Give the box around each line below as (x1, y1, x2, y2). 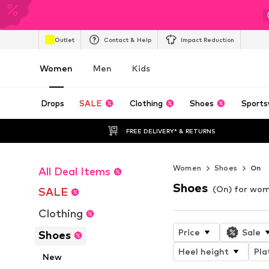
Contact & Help (104, 35, 151, 43)
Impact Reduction (181, 35, 234, 43)
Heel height (178, 246, 229, 256)
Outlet (55, 35, 74, 43)
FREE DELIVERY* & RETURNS (125, 127, 216, 134)
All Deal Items (38, 165, 110, 178)
